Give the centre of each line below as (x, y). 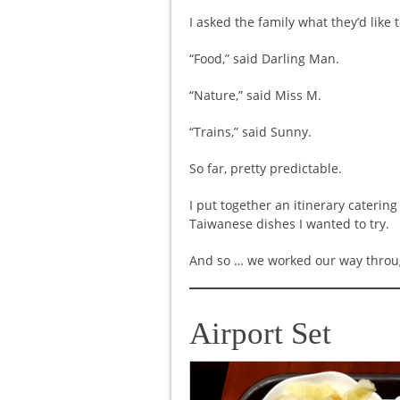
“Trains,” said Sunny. (250, 132)
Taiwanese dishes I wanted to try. (291, 224)
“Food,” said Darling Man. (264, 58)
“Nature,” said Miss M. (255, 95)
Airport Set (260, 333)
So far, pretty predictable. (266, 168)
